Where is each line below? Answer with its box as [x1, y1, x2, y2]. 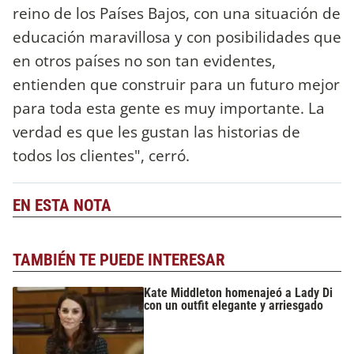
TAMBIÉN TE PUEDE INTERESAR [13, 250, 225, 270]
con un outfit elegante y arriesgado [144, 297, 324, 313]
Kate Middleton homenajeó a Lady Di [144, 284, 333, 300]
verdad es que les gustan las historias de [13, 120, 300, 142]
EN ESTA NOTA [13, 195, 111, 215]
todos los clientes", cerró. [13, 144, 194, 166]
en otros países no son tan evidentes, [13, 49, 276, 71]
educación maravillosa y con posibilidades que [13, 25, 341, 47]
